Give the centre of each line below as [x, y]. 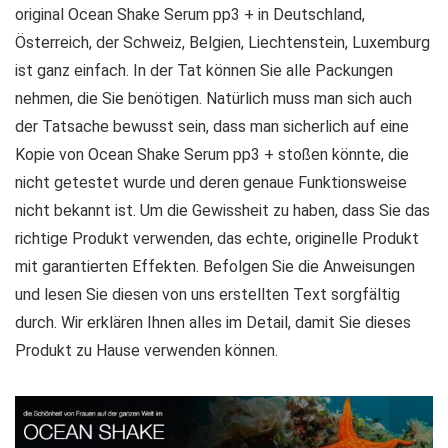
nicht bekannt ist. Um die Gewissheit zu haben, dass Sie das [222, 210]
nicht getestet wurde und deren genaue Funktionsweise [211, 182]
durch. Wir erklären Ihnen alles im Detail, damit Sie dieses [213, 322]
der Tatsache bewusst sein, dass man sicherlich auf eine [212, 126]
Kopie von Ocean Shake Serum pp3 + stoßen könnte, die [212, 154]
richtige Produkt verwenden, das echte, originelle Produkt [217, 238]
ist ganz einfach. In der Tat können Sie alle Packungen [204, 70]
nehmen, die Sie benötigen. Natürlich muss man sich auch [213, 98]
